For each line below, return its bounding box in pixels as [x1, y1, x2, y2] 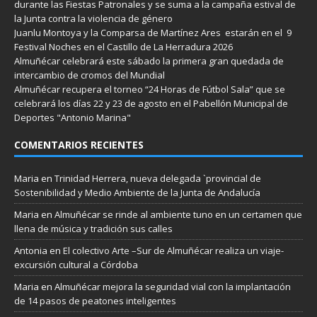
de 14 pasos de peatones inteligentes [14, 294, 176, 308]
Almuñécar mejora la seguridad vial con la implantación [54, 280, 291, 294]
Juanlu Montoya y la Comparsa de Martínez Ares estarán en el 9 [14, 26, 292, 40]
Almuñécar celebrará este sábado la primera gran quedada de [14, 54, 284, 68]
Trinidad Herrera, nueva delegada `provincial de [54, 172, 261, 185]
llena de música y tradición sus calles [14, 222, 173, 236]
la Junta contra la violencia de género [14, 12, 175, 25]
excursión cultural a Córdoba [14, 258, 138, 272]
